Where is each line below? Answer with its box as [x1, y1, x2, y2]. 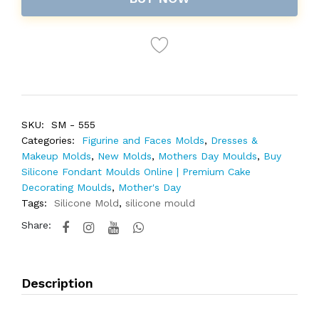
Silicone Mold [54, 197, 119, 209]
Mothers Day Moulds [158, 150, 257, 162]
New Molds [98, 150, 152, 162]
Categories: [21, 135, 75, 146]
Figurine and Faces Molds [82, 135, 204, 146]
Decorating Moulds [21, 182, 112, 193]
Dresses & [211, 135, 258, 146]
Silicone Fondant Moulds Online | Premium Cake [21, 166, 251, 177]
